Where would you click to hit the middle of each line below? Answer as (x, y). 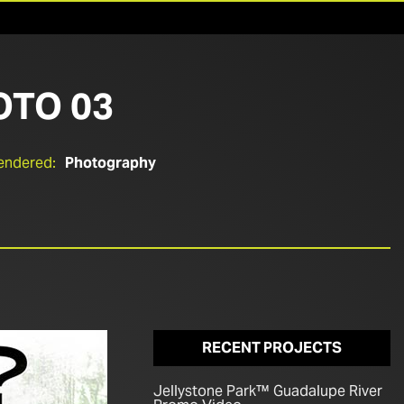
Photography (110, 163)
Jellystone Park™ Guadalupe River (268, 391)
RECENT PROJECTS (272, 348)
